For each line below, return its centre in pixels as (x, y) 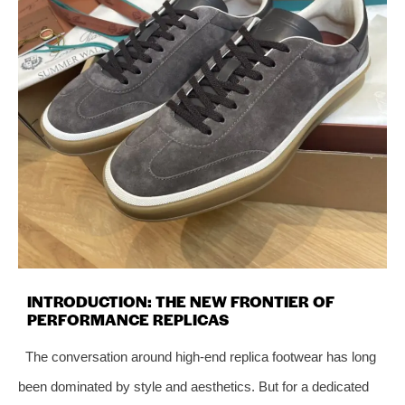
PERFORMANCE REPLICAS (128, 319)
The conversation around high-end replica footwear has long (200, 356)
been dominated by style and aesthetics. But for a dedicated (193, 386)
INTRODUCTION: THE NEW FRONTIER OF (180, 301)
